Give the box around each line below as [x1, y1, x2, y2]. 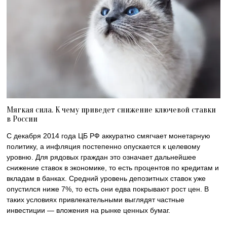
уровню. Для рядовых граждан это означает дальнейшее [7, 153, 197, 161]
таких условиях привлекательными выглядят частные [7, 195, 185, 204]
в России [7, 113, 38, 124]
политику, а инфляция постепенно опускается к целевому [7, 142, 201, 150]
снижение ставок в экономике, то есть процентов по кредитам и [7, 163, 219, 172]
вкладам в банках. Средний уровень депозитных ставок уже [7, 174, 206, 182]
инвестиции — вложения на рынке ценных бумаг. [7, 206, 171, 214]
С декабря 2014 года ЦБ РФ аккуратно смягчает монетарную [7, 131, 211, 140]
